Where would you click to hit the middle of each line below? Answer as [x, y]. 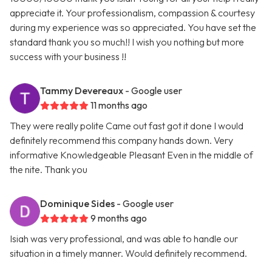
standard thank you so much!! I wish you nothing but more [127, 42]
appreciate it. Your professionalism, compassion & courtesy [132, 13]
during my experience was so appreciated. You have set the [133, 28]
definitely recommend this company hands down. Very [121, 141]
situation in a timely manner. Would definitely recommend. [128, 253]
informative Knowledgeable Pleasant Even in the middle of [131, 155]
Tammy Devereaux [82, 91]
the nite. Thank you [49, 170]
